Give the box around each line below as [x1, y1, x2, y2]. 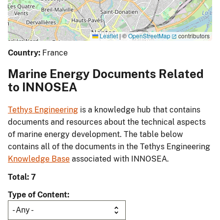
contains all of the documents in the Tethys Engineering [8, 142, 210, 152]
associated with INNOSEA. [70, 154, 169, 164]
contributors [177, 31, 210, 40]
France [42, 48, 68, 58]
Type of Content [8, 190, 67, 200]
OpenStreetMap [128, 31, 170, 40]
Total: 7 [8, 172, 36, 182]
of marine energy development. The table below [8, 130, 183, 139]
